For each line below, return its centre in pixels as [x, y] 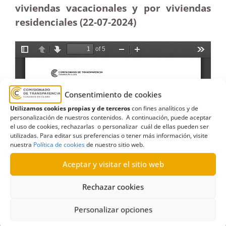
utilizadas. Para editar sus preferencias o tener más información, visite [109, 135]
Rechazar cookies [113, 187]
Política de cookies [59, 144]
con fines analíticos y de [164, 108]
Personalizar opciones [113, 210]
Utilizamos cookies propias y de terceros [70, 108]
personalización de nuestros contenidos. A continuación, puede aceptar [111, 117]
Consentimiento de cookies [113, 95]
